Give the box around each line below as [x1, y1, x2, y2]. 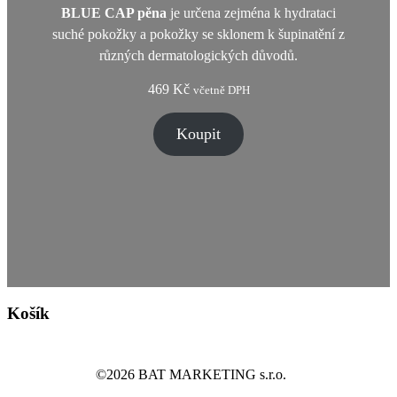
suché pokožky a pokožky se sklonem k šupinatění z [52, 26, 345, 42]
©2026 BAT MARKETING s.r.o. [96, 367, 286, 383]
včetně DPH [192, 82, 250, 97]
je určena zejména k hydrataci [167, 4, 336, 20]
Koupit [176, 124, 221, 143]
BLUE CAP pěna [61, 4, 167, 20]
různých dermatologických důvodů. [99, 47, 298, 63]
